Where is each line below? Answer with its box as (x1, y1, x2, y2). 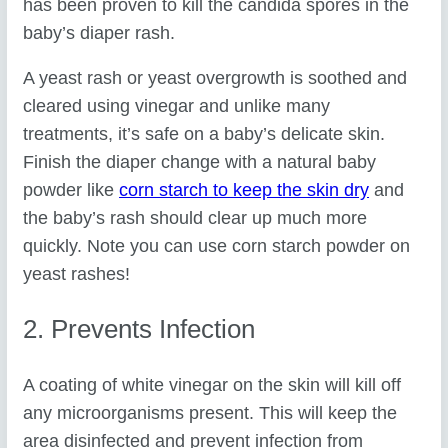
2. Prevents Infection (23, 314, 256, 345)
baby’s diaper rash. (23, 22, 176, 43)
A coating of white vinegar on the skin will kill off (23, 375, 402, 396)
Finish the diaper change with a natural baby (23, 152, 377, 173)
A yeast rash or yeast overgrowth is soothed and (23, 68, 408, 89)
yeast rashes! (23, 264, 131, 285)
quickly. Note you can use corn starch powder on (23, 236, 411, 257)
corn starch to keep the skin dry (119, 180, 370, 201)
